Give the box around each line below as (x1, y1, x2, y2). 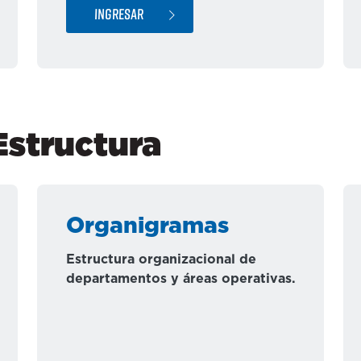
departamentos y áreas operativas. (66, 272, 296, 285)
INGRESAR (93, 4, 144, 23)
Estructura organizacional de (66, 253, 256, 266)
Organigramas (66, 215, 229, 238)
